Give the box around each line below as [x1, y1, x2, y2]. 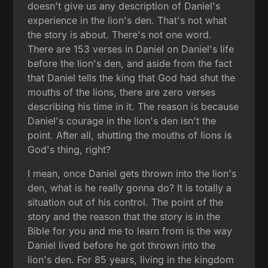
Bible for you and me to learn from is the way [28, 224, 233, 237]
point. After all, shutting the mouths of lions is [28, 129, 232, 141]
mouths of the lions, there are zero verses [28, 86, 216, 98]
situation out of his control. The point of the [28, 196, 224, 208]
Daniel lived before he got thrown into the [28, 239, 216, 251]
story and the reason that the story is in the [28, 210, 221, 223]
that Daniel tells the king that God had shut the [28, 71, 236, 84]
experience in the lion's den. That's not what [28, 14, 227, 26]
